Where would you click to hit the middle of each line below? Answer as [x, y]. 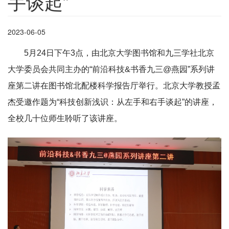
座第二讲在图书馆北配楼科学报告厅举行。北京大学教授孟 [114, 86]
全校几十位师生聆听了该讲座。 [65, 119]
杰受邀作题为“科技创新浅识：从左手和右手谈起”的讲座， [112, 102]
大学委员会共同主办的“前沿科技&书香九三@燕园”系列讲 [111, 70]
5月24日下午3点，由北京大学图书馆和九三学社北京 [119, 53]
